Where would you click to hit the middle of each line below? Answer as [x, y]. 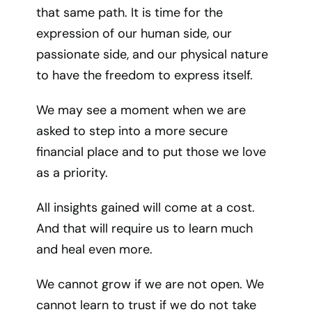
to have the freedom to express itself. [145, 75]
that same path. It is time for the [130, 13]
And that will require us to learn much [145, 228]
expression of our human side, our [134, 33]
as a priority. [72, 173]
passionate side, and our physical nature [153, 54]
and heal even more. [95, 249]
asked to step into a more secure [132, 131]
